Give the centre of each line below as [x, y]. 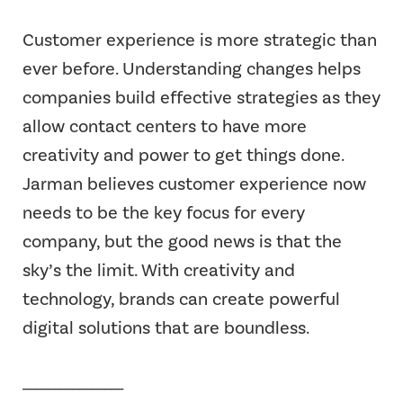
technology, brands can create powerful [181, 298]
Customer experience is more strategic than [200, 39]
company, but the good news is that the [182, 241]
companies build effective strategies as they [201, 97]
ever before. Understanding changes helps [192, 68]
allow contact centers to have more [165, 125]
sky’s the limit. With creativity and [159, 269]
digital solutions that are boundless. [166, 327]
